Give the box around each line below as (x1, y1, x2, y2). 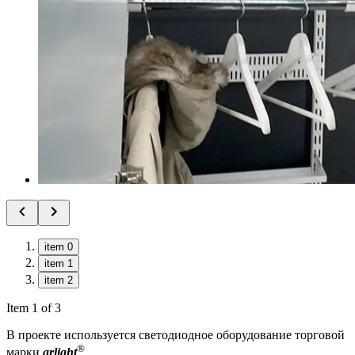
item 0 (44, 240, 73, 253)
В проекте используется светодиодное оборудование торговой (6, 327, 345, 342)
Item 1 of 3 (6, 300, 61, 315)
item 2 (44, 273, 73, 286)
